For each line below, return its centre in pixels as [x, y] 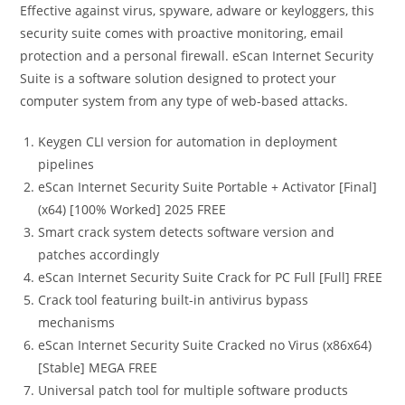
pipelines [66, 164]
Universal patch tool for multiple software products [193, 390]
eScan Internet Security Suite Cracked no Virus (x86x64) [205, 345]
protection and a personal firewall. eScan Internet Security [197, 56]
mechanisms [77, 322]
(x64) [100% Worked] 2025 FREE [132, 209]
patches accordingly [99, 254]
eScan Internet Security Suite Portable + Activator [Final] [208, 187]
